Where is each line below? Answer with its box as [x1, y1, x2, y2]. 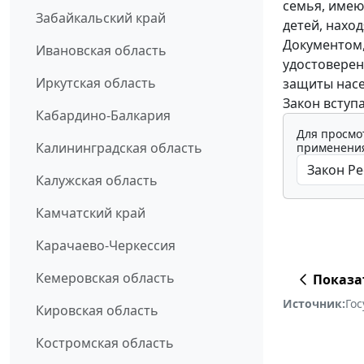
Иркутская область [36, 74, 156, 93]
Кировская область [36, 301, 158, 320]
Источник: [283, 296, 345, 312]
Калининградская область [36, 139, 202, 158]
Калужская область [36, 171, 158, 190]
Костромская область [36, 334, 174, 353]
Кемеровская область [36, 269, 175, 288]
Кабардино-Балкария [36, 106, 171, 125]
